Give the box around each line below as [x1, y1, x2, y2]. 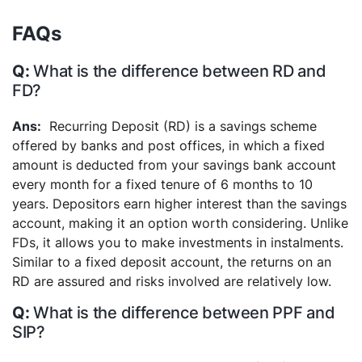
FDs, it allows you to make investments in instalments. [12, 234, 343, 250]
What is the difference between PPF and [33, 302, 335, 322]
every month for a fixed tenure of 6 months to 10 [12, 175, 313, 192]
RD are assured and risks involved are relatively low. [12, 272, 331, 289]
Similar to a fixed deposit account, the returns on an [12, 253, 331, 270]
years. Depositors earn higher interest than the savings [12, 195, 347, 212]
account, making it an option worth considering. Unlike [12, 214, 348, 231]
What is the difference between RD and [33, 61, 326, 81]
